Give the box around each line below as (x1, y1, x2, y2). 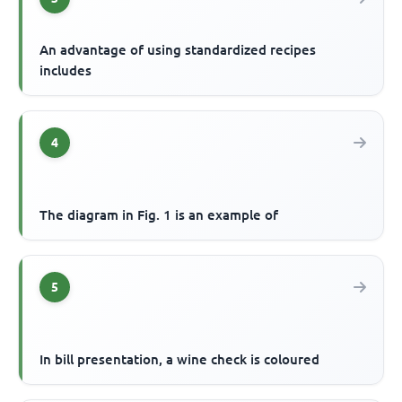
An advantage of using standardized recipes (39, 42, 317, 58)
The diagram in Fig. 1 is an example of (39, 207, 279, 223)
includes (39, 63, 92, 79)
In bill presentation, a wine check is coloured (39, 352, 320, 368)
